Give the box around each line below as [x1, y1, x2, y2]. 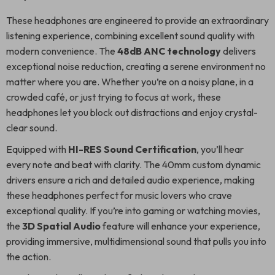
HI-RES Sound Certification [68, 143, 196, 155]
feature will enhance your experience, [101, 220, 260, 232]
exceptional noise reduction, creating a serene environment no [6, 60, 266, 72]
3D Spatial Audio [22, 220, 101, 232]
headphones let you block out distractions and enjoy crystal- [6, 106, 258, 118]
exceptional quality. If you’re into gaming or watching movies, [6, 204, 260, 217]
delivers [221, 45, 256, 57]
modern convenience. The [6, 45, 117, 57]
